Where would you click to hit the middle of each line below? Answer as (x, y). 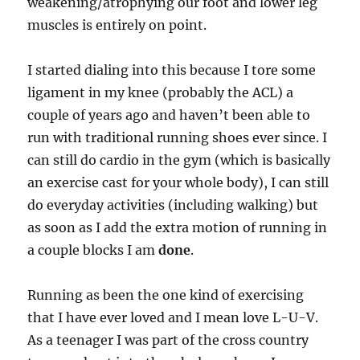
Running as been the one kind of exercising (166, 295)
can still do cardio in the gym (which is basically (179, 160)
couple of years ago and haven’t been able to (169, 115)
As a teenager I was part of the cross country (168, 340)
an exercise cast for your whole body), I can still (178, 183)
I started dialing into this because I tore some (172, 70)
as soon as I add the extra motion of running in (178, 228)
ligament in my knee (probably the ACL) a (161, 93)
